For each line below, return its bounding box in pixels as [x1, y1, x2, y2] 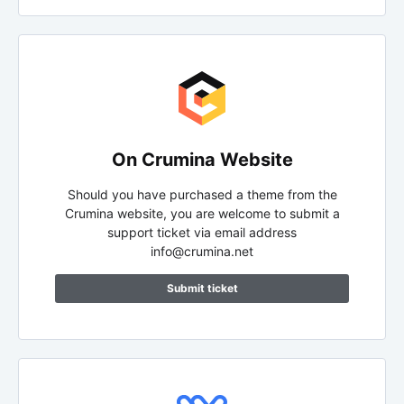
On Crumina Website [111, 148, 293, 170]
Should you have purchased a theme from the [67, 186, 337, 202]
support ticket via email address [107, 224, 297, 240]
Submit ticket [166, 280, 238, 295]
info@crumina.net [151, 243, 253, 259]
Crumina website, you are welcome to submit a [64, 205, 340, 221]
